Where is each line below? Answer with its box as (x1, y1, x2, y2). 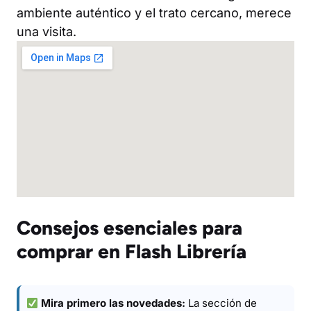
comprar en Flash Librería (17, 239, 246, 263)
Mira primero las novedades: (41, 296, 186, 310)
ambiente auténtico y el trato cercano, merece (17, 6, 292, 20)
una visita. (17, 24, 76, 39)
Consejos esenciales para (17, 216, 242, 239)
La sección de (185, 296, 258, 310)
